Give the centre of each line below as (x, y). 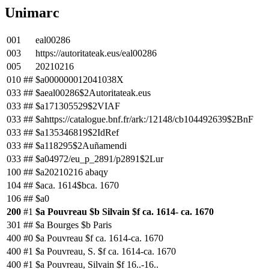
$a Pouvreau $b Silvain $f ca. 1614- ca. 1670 (125, 211)
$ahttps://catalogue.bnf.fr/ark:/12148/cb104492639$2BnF (144, 119)
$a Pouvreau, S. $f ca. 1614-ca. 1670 (106, 251)
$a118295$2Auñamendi (81, 145)
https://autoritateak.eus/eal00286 (96, 53)
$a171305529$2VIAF (78, 106)
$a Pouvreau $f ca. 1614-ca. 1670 (99, 238)
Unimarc (32, 13)
